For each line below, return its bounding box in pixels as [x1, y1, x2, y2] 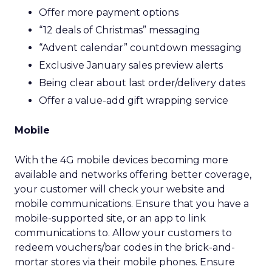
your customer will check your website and [15, 183, 225, 195]
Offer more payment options [39, 7, 178, 18]
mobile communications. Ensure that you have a [15, 198, 249, 209]
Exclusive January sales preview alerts [39, 59, 223, 71]
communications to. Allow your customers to [15, 227, 232, 239]
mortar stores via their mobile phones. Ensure [15, 256, 235, 268]
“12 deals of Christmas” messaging [39, 24, 200, 36]
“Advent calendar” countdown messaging [39, 42, 242, 53]
